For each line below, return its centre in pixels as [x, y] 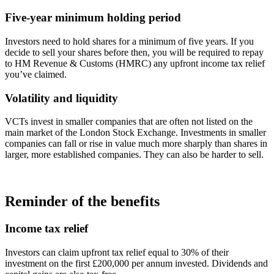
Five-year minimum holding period [93, 18]
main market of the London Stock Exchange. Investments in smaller [135, 133]
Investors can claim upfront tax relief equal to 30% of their [117, 252]
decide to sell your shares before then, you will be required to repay [134, 52]
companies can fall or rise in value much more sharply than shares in [136, 144]
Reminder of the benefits [82, 202]
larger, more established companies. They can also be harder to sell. [134, 155]
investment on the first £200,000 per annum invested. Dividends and [136, 263]
